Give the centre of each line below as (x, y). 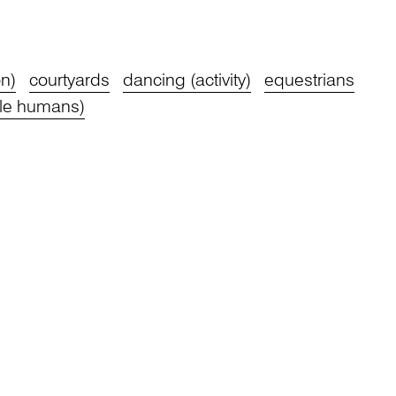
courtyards (69, 81)
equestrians (309, 81)
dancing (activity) (187, 81)
